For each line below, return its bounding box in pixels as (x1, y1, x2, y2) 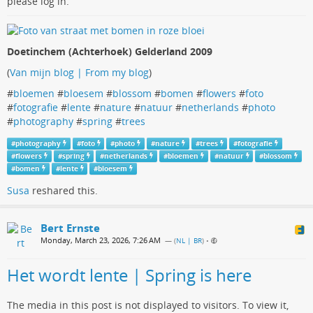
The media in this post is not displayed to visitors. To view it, (7, 298, 289, 312)
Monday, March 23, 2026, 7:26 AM (41, 234, 161, 245)
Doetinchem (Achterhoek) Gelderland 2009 (7, 45, 212, 59)
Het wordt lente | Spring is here (7, 263, 252, 286)
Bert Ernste (41, 220, 100, 235)
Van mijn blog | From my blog (10, 66, 149, 80)
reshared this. (29, 183, 98, 197)
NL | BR (176, 235, 202, 245)
